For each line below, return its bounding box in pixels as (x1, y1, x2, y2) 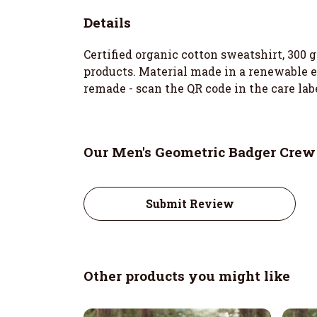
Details (83, 13, 131, 31)
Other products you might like (83, 266, 290, 284)
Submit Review (145, 195, 234, 211)
